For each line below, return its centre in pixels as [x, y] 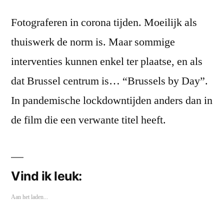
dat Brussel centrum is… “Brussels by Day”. [109, 81]
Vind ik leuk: [46, 176]
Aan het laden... [29, 197]
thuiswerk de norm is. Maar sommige [93, 42]
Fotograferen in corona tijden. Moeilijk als [104, 23]
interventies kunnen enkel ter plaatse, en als [107, 62]
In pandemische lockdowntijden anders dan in [112, 101]
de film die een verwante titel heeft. [88, 120]
